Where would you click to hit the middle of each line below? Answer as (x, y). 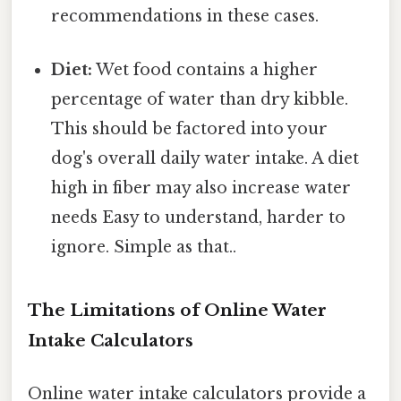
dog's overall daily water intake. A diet (205, 158)
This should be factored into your (190, 128)
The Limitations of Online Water (177, 310)
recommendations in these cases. (185, 17)
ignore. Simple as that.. (144, 247)
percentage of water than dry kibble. (200, 99)
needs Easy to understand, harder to (199, 217)
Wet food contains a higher (205, 69)
